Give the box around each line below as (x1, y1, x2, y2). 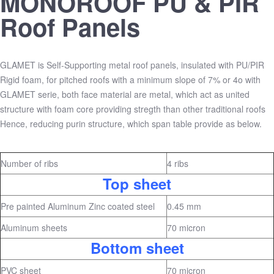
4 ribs (167, 157, 188, 169)
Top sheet (103, 173, 171, 194)
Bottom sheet (90, 237, 184, 258)
